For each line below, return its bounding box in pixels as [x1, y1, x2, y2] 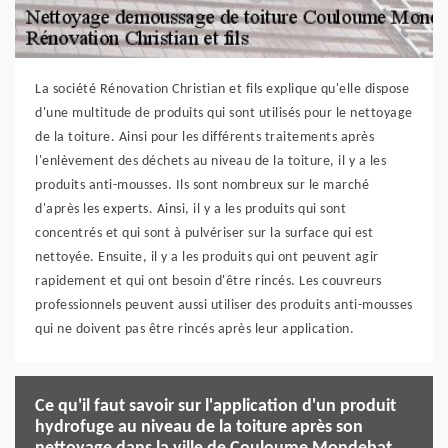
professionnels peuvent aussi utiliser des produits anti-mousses [35, 297, 413, 313]
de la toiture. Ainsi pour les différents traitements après [35, 129, 374, 145]
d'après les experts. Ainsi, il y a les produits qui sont [35, 201, 346, 217]
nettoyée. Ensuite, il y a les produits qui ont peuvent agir [35, 249, 379, 265]
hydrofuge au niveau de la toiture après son [35, 417, 363, 437]
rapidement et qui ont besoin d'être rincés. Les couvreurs [35, 273, 382, 289]
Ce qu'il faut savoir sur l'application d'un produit [35, 396, 396, 416]
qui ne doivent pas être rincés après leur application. [35, 321, 354, 337]
